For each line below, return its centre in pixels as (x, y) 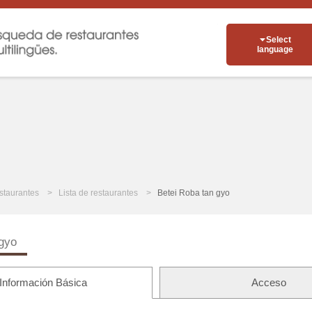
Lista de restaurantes (98, 193)
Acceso (268, 283)
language (275, 49)
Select (278, 40)
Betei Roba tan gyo (194, 193)
